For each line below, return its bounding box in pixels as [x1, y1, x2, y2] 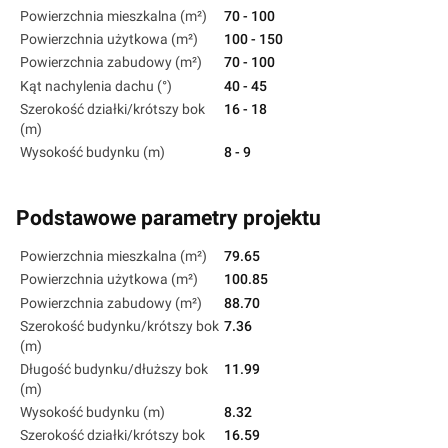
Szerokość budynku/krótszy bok [20, 317, 219, 334]
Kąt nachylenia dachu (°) [20, 77, 172, 94]
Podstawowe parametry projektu [16, 205, 321, 230]
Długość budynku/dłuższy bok [20, 360, 208, 377]
